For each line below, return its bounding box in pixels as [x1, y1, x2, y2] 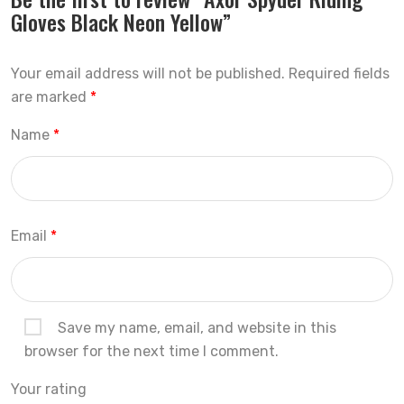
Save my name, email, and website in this [58, 319, 336, 336]
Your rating [11, 381, 87, 398]
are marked [11, 88, 90, 106]
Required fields [289, 65, 390, 82]
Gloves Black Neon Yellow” [11, 5, 231, 38]
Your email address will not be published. [11, 65, 285, 82]
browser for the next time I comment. [24, 343, 279, 360]
